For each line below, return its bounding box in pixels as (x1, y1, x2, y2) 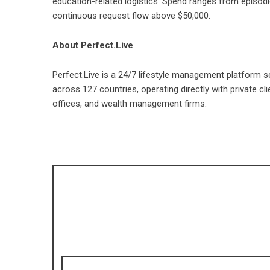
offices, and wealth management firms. (52, 98, 207, 109)
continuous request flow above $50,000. (52, 10, 210, 21)
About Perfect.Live (52, 40, 133, 51)
